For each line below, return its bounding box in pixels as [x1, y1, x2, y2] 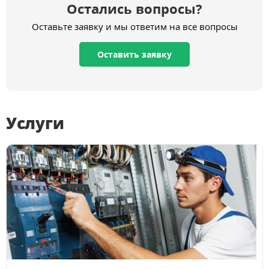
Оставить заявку [97, 49, 172, 61]
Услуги [6, 112, 64, 134]
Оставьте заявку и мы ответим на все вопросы [31, 20, 238, 33]
